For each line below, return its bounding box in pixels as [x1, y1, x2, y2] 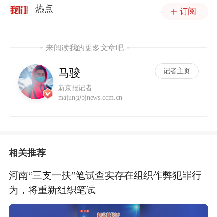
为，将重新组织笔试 [8, 184, 96, 195]
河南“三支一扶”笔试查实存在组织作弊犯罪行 [8, 170, 201, 181]
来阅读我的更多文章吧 [46, 43, 124, 52]
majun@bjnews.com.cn [58, 93, 123, 101]
